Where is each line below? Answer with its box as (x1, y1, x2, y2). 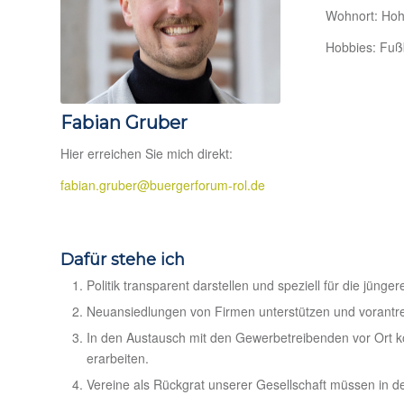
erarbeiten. (87, 348, 149, 367)
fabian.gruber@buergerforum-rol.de (60, 176, 265, 195)
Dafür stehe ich (60, 249, 185, 270)
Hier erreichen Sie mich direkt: (60, 144, 233, 163)
